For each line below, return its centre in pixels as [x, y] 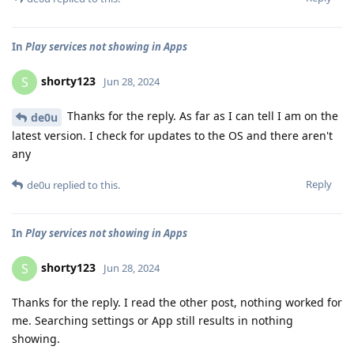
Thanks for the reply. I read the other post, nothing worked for [177, 302]
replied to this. [85, 185]
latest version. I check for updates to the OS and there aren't [172, 135]
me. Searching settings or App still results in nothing [153, 320]
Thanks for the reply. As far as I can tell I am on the [201, 116]
